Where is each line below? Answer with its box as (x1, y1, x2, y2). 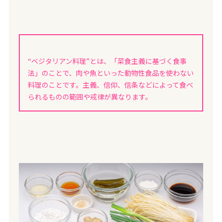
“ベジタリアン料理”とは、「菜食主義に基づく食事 (27, 56, 187, 66)
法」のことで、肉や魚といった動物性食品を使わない (27, 68, 194, 78)
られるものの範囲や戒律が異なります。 (27, 92, 152, 102)
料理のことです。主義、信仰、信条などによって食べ (27, 80, 193, 90)
